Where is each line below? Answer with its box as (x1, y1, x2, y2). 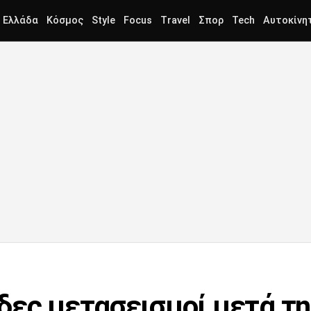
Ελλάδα (3, 15, 38, 26)
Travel (160, 15, 190, 26)
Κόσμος (47, 15, 83, 26)
